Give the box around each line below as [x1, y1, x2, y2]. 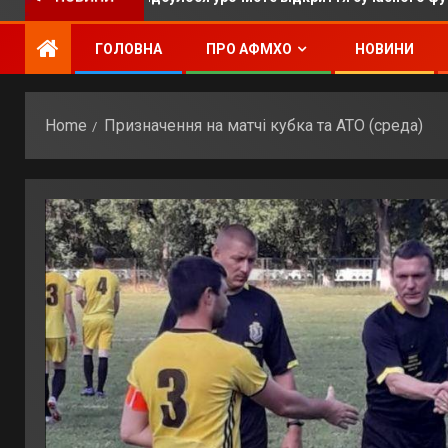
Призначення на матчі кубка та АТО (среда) [104, 116, 423, 135]
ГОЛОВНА [95, 41, 162, 57]
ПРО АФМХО [206, 41, 292, 57]
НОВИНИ [355, 41, 414, 57]
